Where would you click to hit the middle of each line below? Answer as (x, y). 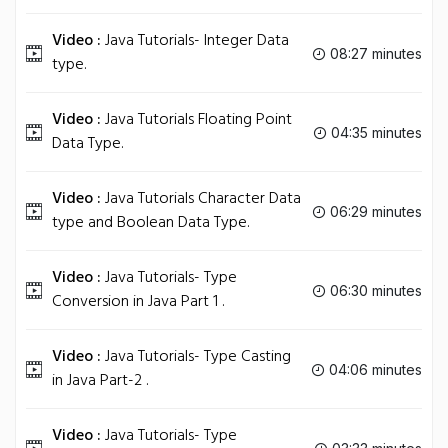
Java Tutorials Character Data (201, 199)
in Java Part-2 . (100, 381)
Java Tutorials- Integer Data (195, 41)
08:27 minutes (374, 53)
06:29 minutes (374, 211)
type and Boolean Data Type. (150, 223)
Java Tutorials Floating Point (196, 120)
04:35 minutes (374, 132)
